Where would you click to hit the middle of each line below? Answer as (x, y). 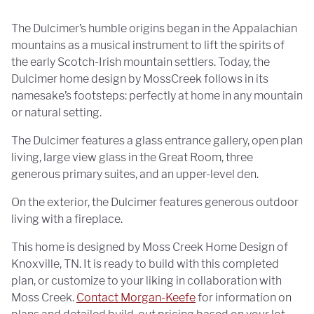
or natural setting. (56, 112)
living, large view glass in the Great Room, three (132, 157)
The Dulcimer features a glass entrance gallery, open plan (157, 140)
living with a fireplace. (67, 219)
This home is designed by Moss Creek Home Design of (150, 247)
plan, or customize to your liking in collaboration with (146, 280)
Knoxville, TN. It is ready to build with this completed (145, 264)
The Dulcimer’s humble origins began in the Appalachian (154, 28)
